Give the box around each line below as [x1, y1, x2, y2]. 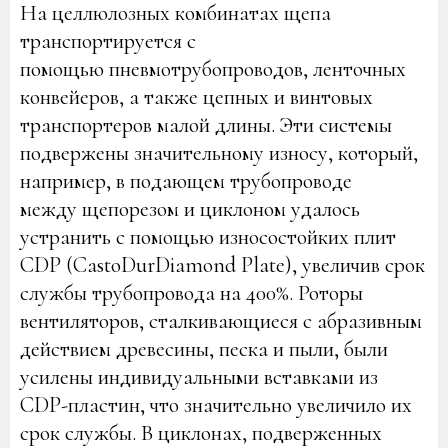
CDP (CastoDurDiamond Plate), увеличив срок [20, 252, 425, 278]
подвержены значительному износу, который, [20, 140, 418, 166]
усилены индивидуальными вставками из [20, 364, 378, 390]
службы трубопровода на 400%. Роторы [20, 280, 363, 306]
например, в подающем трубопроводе [20, 168, 352, 194]
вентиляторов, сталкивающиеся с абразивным [20, 308, 422, 334]
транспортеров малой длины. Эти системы [20, 112, 392, 138]
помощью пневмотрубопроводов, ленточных [20, 56, 406, 82]
